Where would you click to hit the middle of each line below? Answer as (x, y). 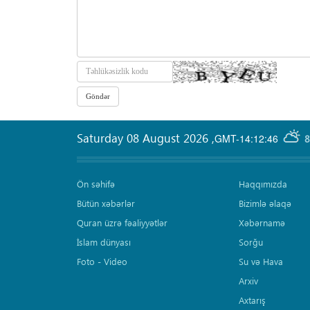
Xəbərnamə (262, 223)
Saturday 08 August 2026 (144, 138)
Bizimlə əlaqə (265, 203)
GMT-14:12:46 (246, 138)
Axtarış (252, 300)
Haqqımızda (263, 184)
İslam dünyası (104, 242)
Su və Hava (261, 262)
